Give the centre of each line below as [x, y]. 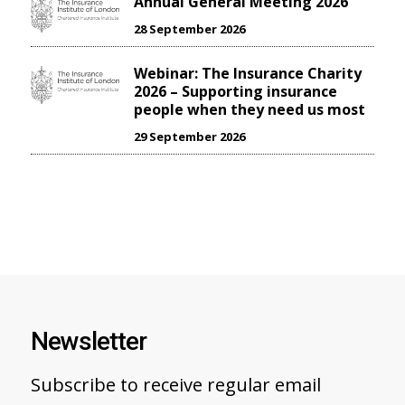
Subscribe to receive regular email [175, 385]
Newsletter [88, 342]
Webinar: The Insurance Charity [247, 74]
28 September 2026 [189, 29]
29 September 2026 [189, 137]
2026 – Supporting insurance [235, 92]
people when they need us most [249, 110]
